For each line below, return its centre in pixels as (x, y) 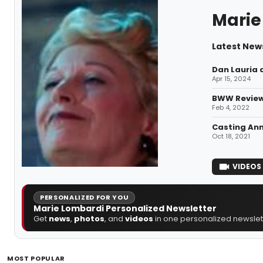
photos (89, 218)
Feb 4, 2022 (230, 107)
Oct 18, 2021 (231, 136)
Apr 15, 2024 (231, 78)
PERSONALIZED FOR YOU (85, 197)
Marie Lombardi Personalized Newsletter (125, 208)
